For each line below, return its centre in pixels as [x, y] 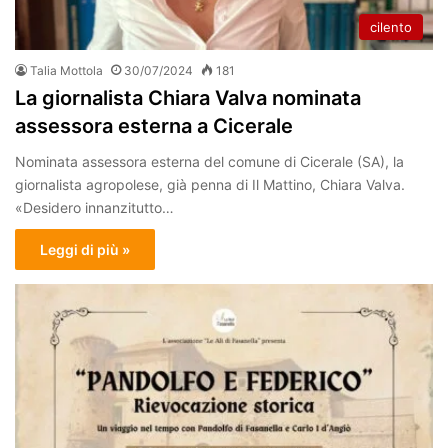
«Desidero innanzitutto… [94, 207]
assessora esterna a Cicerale [154, 125]
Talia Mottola [66, 70]
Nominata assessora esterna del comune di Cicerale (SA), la [209, 161]
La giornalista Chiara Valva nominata [188, 97]
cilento [391, 26]
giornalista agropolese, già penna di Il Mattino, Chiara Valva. [210, 184]
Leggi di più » [85, 249]
